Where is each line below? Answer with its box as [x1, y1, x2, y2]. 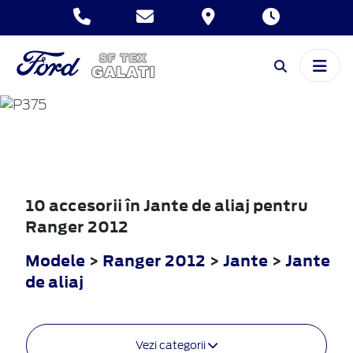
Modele [25, 249, 85, 271]
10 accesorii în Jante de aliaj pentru [25, 194, 308, 216]
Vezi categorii [136, 338, 208, 351]
